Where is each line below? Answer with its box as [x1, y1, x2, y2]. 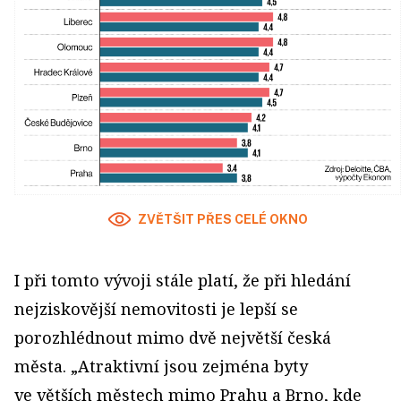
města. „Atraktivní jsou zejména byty [14, 354, 308, 377]
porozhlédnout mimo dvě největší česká [14, 326, 331, 348]
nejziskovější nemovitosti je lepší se [14, 297, 298, 320]
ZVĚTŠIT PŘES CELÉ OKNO [137, 211, 308, 226]
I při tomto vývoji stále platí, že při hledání [14, 269, 351, 291]
